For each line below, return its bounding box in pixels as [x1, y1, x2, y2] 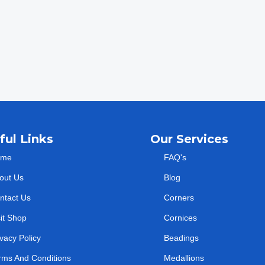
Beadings [163, 233, 199, 243]
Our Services [150, 132, 228, 147]
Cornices [163, 213, 197, 223]
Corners [163, 193, 194, 203]
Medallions [163, 253, 204, 263]
